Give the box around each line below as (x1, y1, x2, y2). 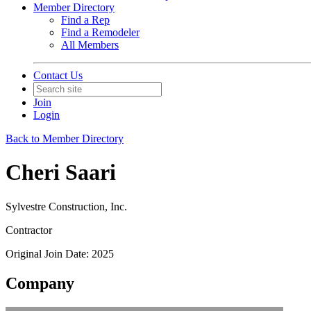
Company (6, 274, 74, 292)
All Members (61, 39, 119, 51)
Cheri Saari (6, 160, 116, 185)
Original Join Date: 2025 (6, 247, 114, 260)
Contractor (6, 224, 52, 236)
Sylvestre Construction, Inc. (6, 200, 127, 212)
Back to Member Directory (6, 133, 124, 144)
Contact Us (33, 69, 83, 81)
